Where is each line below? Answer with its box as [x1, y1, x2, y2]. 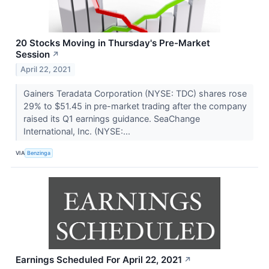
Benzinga [27, 149, 51, 156]
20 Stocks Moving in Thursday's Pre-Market [16, 37, 210, 49]
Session [16, 48, 50, 60]
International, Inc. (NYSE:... [23, 126, 133, 137]
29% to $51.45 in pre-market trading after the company [23, 101, 247, 112]
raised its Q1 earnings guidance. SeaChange [23, 113, 200, 124]
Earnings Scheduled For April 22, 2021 [16, 254, 182, 266]
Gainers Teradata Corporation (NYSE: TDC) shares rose [23, 88, 247, 99]
